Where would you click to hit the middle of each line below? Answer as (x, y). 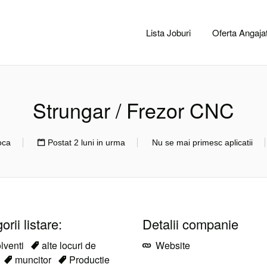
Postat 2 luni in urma (86, 142)
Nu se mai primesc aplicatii (202, 142)
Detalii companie (190, 224)
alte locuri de (69, 245)
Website (172, 245)
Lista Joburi (168, 32)
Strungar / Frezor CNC (133, 110)
